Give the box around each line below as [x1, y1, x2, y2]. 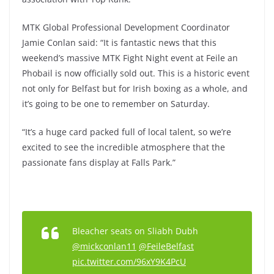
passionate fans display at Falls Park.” [22, 157, 176, 168]
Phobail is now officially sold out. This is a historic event [22, 67, 250, 79]
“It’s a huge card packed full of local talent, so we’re [22, 126, 231, 138]
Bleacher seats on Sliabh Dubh [72, 225, 198, 237]
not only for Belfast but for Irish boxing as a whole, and [22, 83, 248, 94]
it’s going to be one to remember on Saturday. [22, 98, 210, 109]
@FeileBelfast [139, 240, 194, 252]
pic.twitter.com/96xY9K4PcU [72, 256, 186, 267]
